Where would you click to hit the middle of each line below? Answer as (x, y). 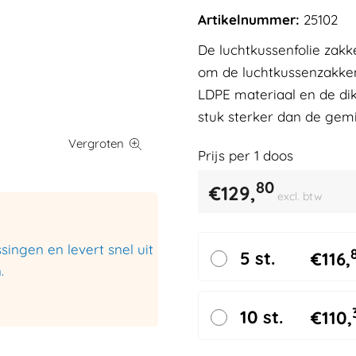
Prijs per (226, 155)
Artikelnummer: (248, 19)
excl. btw (300, 196)
